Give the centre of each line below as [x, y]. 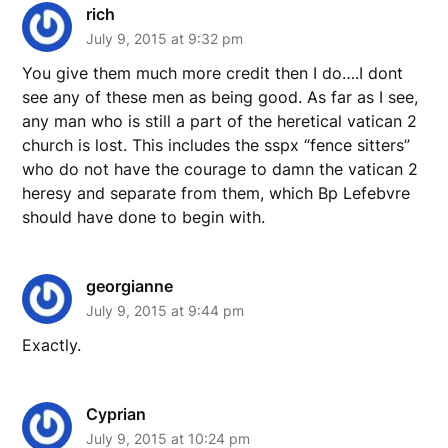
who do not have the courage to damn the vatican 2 [220, 168]
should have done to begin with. [144, 216]
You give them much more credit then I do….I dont [213, 72]
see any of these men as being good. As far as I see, [220, 96]
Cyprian [116, 413]
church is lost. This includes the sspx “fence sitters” [216, 144]
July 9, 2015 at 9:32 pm [165, 38]
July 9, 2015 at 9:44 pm [165, 310]
